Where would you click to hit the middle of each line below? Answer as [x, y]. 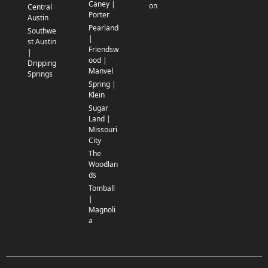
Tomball [101, 188]
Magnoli [102, 210]
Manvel [100, 71]
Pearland [103, 28]
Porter [99, 15]
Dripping [42, 63]
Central [40, 7]
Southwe [42, 31]
